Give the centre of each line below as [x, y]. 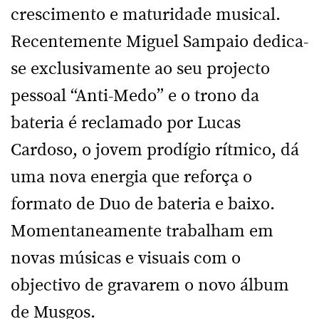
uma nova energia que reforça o [131, 177]
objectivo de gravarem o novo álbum [150, 286]
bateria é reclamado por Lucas [126, 123]
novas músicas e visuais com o [126, 258]
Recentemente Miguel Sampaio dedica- [159, 42]
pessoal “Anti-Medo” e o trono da [135, 96]
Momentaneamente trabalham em [142, 231]
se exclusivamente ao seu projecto [140, 69]
